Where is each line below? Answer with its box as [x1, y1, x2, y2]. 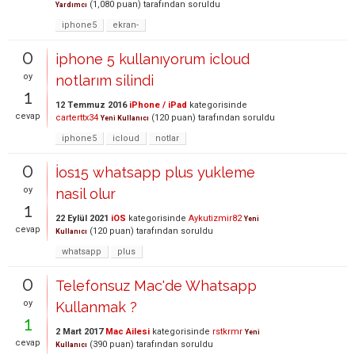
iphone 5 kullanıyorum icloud [55, 51, 250, 67]
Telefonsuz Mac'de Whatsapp [55, 277, 257, 294]
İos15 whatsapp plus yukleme [55, 164, 255, 181]
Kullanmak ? [55, 299, 137, 315]
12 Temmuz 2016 [55, 100, 127, 110]
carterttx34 [55, 113, 98, 123]
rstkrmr [212, 326, 242, 337]
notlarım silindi [55, 72, 154, 89]
